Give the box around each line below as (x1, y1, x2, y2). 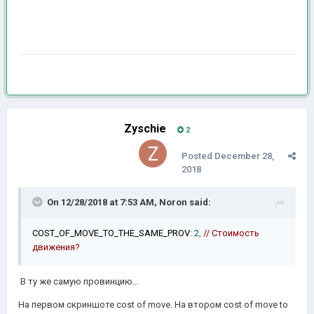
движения (32, 242, 75, 252)
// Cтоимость (203, 228, 259, 238)
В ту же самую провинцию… (18, 276, 139, 287)
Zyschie (124, 122, 166, 135)
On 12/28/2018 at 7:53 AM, (47, 197, 159, 207)
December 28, (214, 151, 274, 161)
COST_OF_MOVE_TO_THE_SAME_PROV (32, 228, 190, 238)
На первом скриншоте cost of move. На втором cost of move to (18, 299, 288, 310)
